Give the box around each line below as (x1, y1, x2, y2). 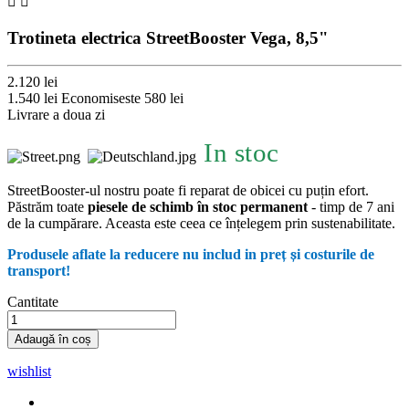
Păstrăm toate (7, 199, 88, 215)
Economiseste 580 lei (61, 90, 184, 107)
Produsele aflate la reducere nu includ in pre (7, 246, 281, 263)
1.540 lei (7, 90, 58, 107)
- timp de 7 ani (308, 199, 394, 215)
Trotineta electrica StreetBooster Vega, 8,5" (7, 27, 329, 47)
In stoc (204, 138, 279, 168)
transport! (7, 263, 70, 279)
